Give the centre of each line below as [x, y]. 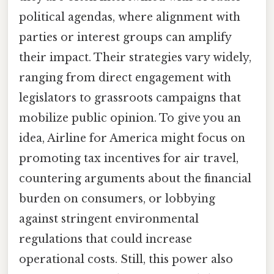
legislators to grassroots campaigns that [130, 98]
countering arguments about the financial [135, 179]
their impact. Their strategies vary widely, [135, 58]
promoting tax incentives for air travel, [129, 159]
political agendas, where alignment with [130, 17]
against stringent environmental [109, 219]
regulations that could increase [106, 239]
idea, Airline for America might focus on [132, 139]
